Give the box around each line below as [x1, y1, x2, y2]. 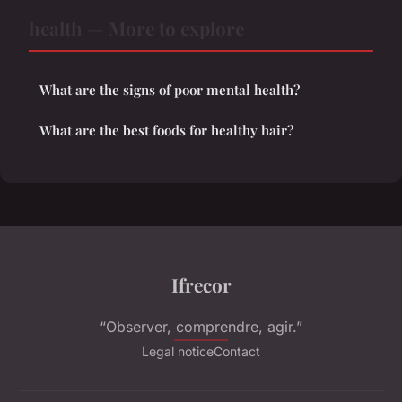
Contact [214, 344, 260, 360]
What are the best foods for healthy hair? [39, 121, 293, 140]
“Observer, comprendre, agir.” [100, 318, 302, 336]
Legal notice [142, 344, 214, 360]
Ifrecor [170, 272, 232, 298]
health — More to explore [29, 15, 244, 41]
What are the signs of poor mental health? [39, 81, 300, 100]
